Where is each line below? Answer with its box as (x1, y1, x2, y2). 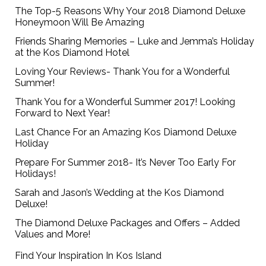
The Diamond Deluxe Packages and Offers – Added (15, 217, 240, 229)
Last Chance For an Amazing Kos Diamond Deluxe (15, 126, 237, 138)
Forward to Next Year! (15, 107, 110, 119)
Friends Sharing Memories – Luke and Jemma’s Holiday (15, 36, 255, 47)
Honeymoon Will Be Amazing (15, 17, 145, 28)
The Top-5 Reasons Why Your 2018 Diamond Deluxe (15, 5, 246, 17)
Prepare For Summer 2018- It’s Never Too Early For (15, 157, 236, 169)
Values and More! (15, 229, 91, 240)
